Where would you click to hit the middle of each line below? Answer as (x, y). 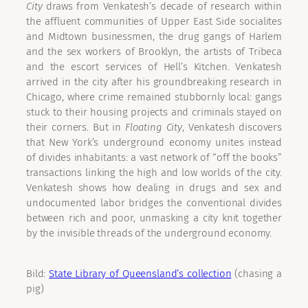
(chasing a (257, 274)
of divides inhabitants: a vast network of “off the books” (154, 158)
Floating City (154, 128)
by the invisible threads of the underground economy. (149, 233)
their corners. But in (76, 128)
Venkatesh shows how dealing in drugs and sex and (154, 188)
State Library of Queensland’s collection (140, 274)
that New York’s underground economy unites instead (154, 143)
